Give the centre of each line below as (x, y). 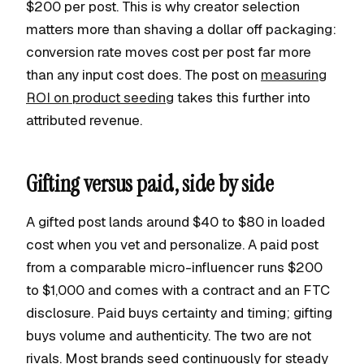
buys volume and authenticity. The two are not (169, 336)
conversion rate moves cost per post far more (169, 52)
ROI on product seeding (100, 97)
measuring (294, 75)
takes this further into (242, 97)
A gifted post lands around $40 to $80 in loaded (175, 222)
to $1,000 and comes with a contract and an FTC (178, 290)
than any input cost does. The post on (143, 75)
